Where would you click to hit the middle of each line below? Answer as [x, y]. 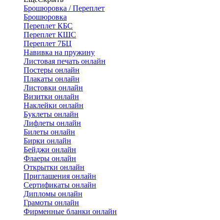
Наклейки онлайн [54, 105]
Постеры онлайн [52, 70]
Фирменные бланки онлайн [70, 211]
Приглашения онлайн [60, 176]
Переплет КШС [50, 35]
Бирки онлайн [47, 141]
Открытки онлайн [54, 167]
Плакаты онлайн [52, 79]
